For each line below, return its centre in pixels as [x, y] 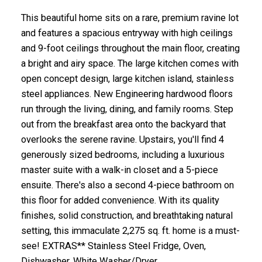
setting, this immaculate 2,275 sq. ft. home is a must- [130, 231]
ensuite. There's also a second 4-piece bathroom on [127, 185]
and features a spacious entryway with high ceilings [127, 33]
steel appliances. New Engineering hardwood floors [127, 94]
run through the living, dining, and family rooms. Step [127, 109]
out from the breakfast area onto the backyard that [123, 125]
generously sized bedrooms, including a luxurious [123, 155]
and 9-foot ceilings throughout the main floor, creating [130, 49]
